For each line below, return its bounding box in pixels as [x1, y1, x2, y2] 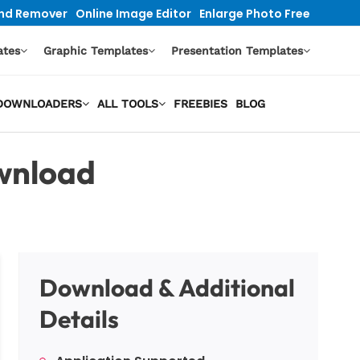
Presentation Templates [171, 44, 303, 57]
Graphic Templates [43, 44, 148, 57]
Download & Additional [39, 272, 295, 303]
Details [39, 304, 119, 334]
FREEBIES [173, 97, 227, 110]
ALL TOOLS [96, 97, 158, 110]
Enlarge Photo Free [199, 5, 310, 22]
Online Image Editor [76, 5, 191, 22]
